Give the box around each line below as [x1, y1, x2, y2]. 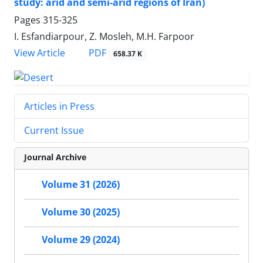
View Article [14, 46, 65, 60]
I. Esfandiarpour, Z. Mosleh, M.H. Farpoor [14, 30, 194, 43]
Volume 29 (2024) [42, 233, 120, 247]
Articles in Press [24, 100, 95, 113]
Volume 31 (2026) [42, 178, 120, 191]
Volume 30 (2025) [42, 205, 120, 219]
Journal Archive [24, 151, 86, 163]
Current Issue [24, 124, 84, 137]
